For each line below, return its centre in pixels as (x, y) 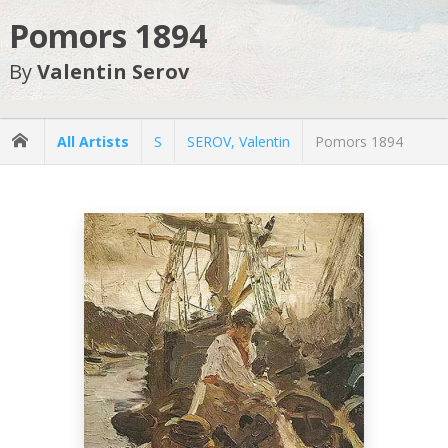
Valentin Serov (112, 72)
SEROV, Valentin (238, 141)
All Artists (93, 141)
